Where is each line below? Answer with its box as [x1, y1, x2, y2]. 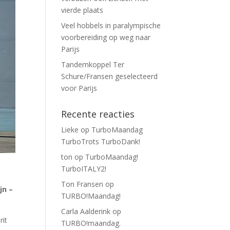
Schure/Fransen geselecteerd [61, 71, 158, 81]
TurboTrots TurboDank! [61, 137, 141, 146]
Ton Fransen [61, 179, 104, 189]
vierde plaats [61, 5, 104, 15]
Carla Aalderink [61, 206, 111, 216]
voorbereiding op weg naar [61, 32, 151, 42]
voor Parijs [61, 83, 98, 93]
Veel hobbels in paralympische [61, 21, 161, 30]
